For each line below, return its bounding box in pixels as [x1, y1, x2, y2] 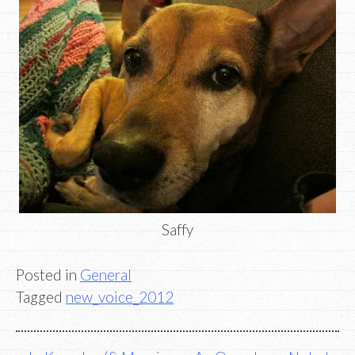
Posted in [16, 265, 80, 284]
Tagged [16, 287, 66, 306]
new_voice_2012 [66, 287, 174, 306]
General [80, 265, 132, 284]
